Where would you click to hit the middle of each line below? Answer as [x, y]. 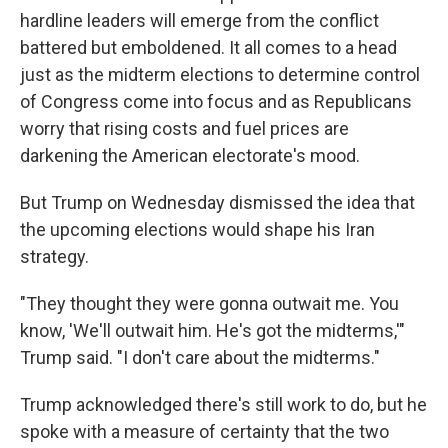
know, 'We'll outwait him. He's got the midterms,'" [212, 330]
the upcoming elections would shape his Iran [197, 229]
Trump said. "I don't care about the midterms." [200, 357]
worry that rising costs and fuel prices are [184, 128]
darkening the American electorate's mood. [190, 155]
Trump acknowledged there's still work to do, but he [223, 404]
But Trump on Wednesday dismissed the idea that [217, 202]
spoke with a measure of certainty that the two [204, 431]
